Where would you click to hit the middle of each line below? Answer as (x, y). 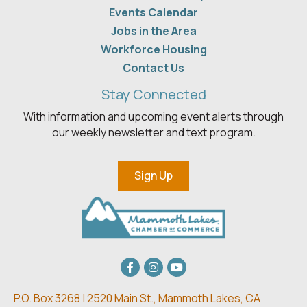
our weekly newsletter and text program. (153, 133)
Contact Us (153, 68)
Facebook (145, 265)
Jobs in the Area (153, 31)
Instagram (169, 265)
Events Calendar (153, 13)
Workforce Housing (153, 50)
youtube (188, 265)
